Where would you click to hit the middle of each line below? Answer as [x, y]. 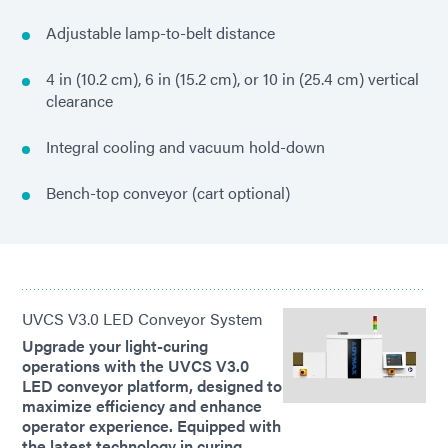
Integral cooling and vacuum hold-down [185, 147]
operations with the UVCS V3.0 [135, 366]
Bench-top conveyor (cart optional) [168, 193]
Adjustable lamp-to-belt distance [160, 33]
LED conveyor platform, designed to [152, 386]
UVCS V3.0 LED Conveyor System [142, 319]
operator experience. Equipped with [151, 426]
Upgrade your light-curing [115, 346]
